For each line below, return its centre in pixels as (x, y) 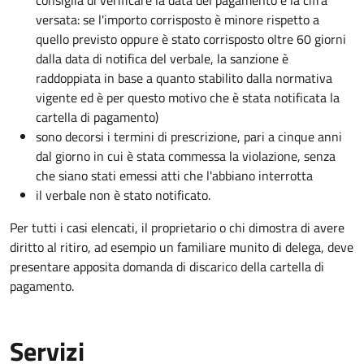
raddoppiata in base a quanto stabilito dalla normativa (184, 78)
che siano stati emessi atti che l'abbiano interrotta (174, 176)
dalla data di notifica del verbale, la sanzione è (162, 59)
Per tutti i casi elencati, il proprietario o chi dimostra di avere (177, 228)
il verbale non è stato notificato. (123, 195)
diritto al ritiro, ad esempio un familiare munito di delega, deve (182, 247)
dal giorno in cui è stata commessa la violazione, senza (186, 156)
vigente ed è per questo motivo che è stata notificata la (188, 98)
